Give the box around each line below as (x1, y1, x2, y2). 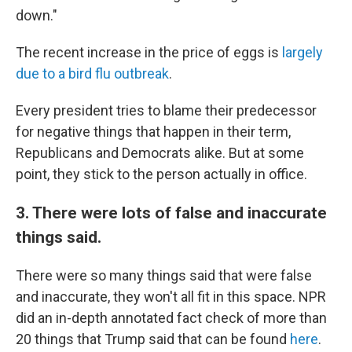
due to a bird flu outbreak (16, 65, 169, 82)
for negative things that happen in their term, (16, 123, 291, 140)
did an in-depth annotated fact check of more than (16, 310, 327, 326)
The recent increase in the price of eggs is (16, 44, 282, 60)
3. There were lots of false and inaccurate (16, 203, 327, 222)
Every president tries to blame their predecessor (16, 102, 317, 119)
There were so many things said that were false (16, 267, 312, 284)
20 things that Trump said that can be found (16, 331, 290, 347)
